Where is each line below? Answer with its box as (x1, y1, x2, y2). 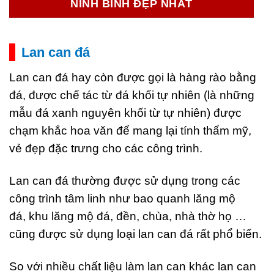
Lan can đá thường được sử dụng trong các (9, 174, 240, 187)
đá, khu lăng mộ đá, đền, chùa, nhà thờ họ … (9, 209, 246, 223)
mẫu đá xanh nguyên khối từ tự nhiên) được (9, 106, 242, 119)
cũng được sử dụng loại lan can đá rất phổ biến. (9, 227, 262, 240)
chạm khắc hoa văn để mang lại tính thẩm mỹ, (9, 124, 251, 137)
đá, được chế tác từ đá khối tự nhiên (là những (9, 88, 254, 102)
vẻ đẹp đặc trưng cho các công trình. (9, 141, 202, 155)
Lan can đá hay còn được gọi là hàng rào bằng (9, 70, 256, 84)
